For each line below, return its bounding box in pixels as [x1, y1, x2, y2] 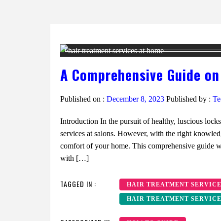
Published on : [60, 95, 107, 104]
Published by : [164, 95, 213, 104]
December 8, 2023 [107, 95, 164, 104]
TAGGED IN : [60, 179, 96, 189]
